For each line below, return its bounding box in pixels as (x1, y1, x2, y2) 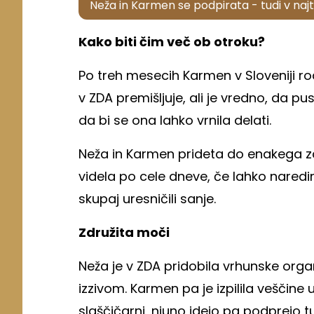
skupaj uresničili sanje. (78, 189, 219, 207)
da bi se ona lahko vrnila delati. (78, 111, 275, 129)
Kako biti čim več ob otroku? (78, 32, 265, 50)
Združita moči (78, 223, 170, 241)
